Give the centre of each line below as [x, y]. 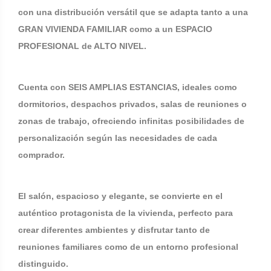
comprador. [41, 155]
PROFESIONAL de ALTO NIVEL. [82, 46]
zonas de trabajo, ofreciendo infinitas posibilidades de [131, 121]
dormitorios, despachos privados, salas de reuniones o [132, 104]
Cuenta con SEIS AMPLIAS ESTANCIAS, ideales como [128, 87]
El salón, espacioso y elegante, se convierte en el [120, 196]
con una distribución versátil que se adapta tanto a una [133, 12]
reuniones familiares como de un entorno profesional [128, 247]
